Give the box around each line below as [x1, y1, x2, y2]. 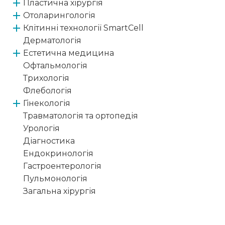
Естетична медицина [23, 48, 114, 58]
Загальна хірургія [23, 186, 96, 196]
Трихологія [23, 73, 69, 83]
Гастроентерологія [23, 161, 101, 171]
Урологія [23, 124, 60, 134]
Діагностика [23, 136, 75, 146]
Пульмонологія [23, 174, 87, 184]
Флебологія [23, 86, 72, 96]
